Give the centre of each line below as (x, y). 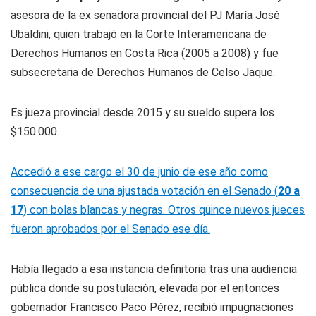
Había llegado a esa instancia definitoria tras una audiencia (154, 269)
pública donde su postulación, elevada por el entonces (145, 288)
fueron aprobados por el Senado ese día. (110, 229)
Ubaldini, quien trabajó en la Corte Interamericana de (139, 34)
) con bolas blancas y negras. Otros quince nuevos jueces (164, 210)
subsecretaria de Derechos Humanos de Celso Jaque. (143, 72)
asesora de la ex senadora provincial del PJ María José (145, 15)
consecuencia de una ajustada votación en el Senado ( (144, 191)
